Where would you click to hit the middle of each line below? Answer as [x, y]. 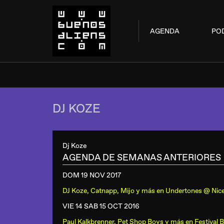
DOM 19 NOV [84, 175]
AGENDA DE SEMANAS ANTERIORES [142, 158]
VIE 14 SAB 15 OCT [92, 206]
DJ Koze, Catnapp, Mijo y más [109, 191]
